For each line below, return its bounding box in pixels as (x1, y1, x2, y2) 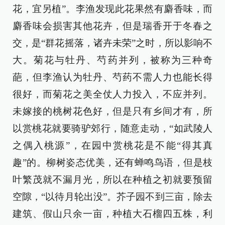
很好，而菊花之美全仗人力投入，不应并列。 (13, 89, 212, 100)
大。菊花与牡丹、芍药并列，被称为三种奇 (13, 55, 212, 66)
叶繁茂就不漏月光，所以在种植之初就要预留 (13, 174, 212, 185)
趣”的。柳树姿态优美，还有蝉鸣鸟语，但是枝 (13, 157, 212, 168)
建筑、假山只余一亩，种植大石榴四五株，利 (13, 208, 212, 219)
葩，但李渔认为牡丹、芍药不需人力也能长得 (13, 72, 212, 83)
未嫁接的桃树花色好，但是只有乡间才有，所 (13, 106, 212, 117)
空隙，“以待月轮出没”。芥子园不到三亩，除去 (13, 191, 212, 202)
